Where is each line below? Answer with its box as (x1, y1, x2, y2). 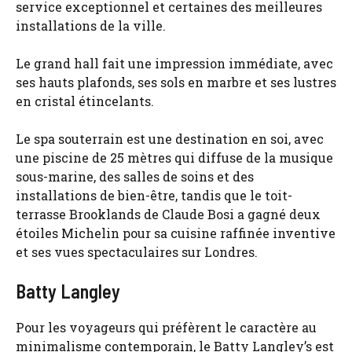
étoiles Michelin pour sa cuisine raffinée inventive (16, 225, 335, 241)
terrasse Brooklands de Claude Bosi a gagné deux (16, 206, 321, 222)
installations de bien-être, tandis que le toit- (16, 187, 292, 203)
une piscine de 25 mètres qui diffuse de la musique (16, 149, 333, 166)
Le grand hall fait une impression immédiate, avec (16, 55, 333, 71)
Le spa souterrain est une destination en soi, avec (16, 130, 324, 147)
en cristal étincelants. (16, 93, 154, 109)
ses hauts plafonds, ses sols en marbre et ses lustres (16, 74, 336, 90)
